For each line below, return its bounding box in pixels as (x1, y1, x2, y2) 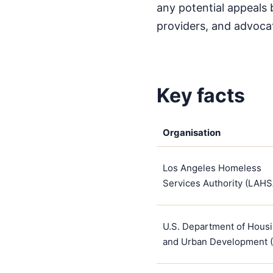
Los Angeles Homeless (162, 161, 261, 174)
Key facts (156, 83, 245, 108)
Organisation (162, 126, 221, 138)
